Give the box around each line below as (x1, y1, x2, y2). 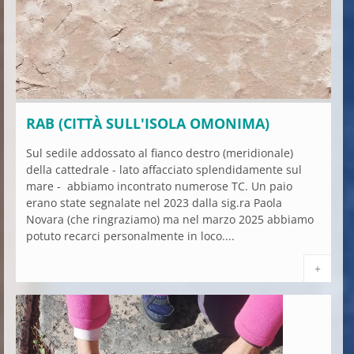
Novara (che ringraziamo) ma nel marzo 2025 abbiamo (26, 211, 314, 227)
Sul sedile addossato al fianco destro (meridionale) (26, 145, 293, 160)
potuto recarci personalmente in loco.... (26, 228, 235, 243)
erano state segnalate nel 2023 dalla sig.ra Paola (26, 194, 282, 210)
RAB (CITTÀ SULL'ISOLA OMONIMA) (26, 113, 269, 133)
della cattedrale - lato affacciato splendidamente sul (26, 161, 302, 177)
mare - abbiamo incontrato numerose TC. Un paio (26, 178, 292, 194)
